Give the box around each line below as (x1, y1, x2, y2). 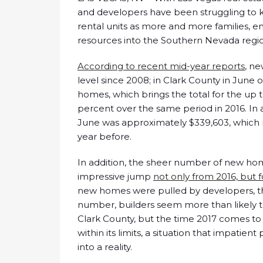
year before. (77, 131, 131, 143)
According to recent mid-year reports (77, 60, 245, 72)
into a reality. (77, 241, 132, 253)
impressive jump (77, 171, 153, 183)
